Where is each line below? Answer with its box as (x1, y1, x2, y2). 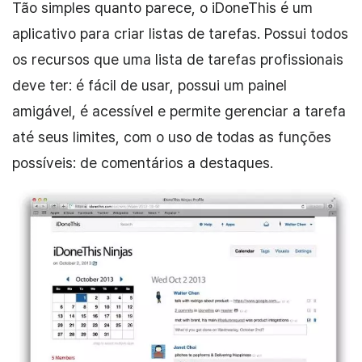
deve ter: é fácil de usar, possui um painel (12, 76, 287, 94)
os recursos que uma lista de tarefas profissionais (12, 50, 343, 68)
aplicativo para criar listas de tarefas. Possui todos (12, 24, 348, 42)
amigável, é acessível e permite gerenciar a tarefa (12, 102, 346, 120)
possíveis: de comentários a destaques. (12, 154, 273, 171)
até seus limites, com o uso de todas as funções (12, 128, 331, 145)
